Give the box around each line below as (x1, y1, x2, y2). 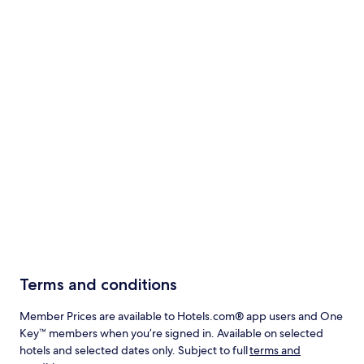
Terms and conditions (19, 275, 177, 294)
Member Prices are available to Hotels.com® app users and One (19, 309, 343, 323)
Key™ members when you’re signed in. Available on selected (19, 326, 323, 340)
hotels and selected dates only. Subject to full (19, 343, 249, 357)
